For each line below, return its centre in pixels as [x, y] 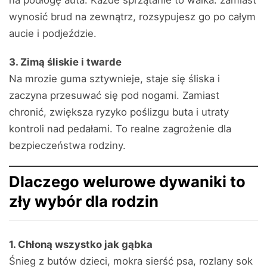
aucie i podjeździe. [53, 33]
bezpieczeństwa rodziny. [67, 145]
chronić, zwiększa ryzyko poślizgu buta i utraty [119, 112]
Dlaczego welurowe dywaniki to [127, 181]
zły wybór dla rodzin [84, 201]
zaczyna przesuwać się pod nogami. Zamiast [114, 95]
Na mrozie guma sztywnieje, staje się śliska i [114, 79]
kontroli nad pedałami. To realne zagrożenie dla [120, 129]
